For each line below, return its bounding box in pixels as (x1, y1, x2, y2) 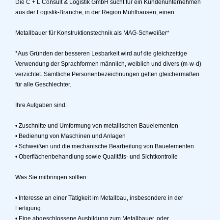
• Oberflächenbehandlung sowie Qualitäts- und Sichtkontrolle (15, 153, 178, 161)
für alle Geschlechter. (15, 81, 71, 88)
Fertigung (15, 205, 41, 212)
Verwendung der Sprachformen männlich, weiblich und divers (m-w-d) (15, 60, 201, 68)
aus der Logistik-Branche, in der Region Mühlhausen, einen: (15, 9, 176, 16)
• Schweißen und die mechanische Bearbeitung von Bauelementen (15, 143, 194, 150)
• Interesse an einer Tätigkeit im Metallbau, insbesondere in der (15, 194, 183, 202)
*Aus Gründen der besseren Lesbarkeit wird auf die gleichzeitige (15, 50, 187, 57)
